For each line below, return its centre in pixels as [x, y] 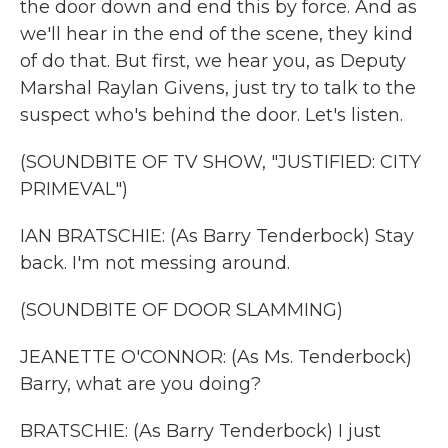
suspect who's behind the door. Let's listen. [211, 115]
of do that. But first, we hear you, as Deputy [213, 61]
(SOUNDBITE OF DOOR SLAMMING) [181, 310]
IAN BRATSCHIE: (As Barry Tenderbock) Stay [217, 236]
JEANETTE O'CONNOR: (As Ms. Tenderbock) [216, 357]
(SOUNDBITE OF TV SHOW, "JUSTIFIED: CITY [220, 162]
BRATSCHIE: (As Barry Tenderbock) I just [200, 431]
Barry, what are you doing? [140, 384]
